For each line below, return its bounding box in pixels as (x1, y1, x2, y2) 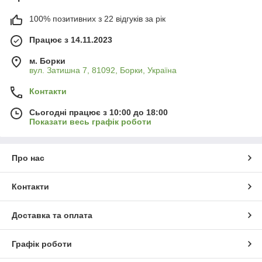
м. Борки (29, 56, 65, 66)
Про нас (12, 153, 44, 163)
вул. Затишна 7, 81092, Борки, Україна (29, 65, 177, 75)
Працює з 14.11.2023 (29, 35, 112, 45)
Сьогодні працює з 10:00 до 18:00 (29, 108, 168, 118)
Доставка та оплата (12, 211, 92, 220)
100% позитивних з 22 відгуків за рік (29, 14, 166, 24)
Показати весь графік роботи (29, 117, 151, 127)
